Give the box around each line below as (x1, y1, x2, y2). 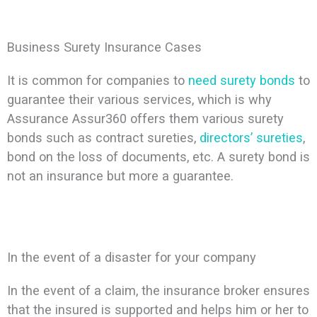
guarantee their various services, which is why (6, 92, 272, 108)
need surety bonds (188, 73, 295, 88)
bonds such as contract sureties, (6, 130, 200, 146)
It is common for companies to (6, 73, 188, 88)
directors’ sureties (199, 130, 303, 146)
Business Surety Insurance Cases (6, 40, 202, 55)
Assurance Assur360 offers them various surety (6, 111, 284, 127)
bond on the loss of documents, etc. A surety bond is (6, 149, 310, 165)
